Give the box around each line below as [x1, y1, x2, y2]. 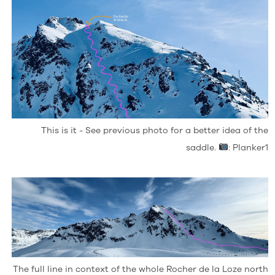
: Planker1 [228, 142, 269, 154]
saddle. [186, 142, 219, 154]
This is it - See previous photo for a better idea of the [41, 125, 269, 137]
